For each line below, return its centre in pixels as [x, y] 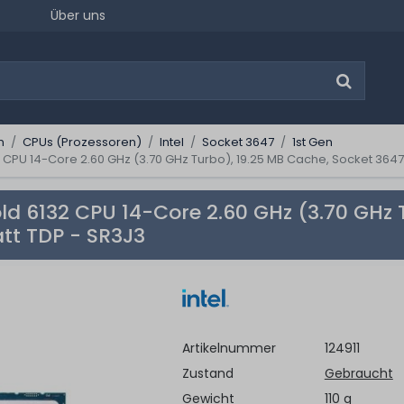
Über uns [78, 15]
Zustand [207, 373]
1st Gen [312, 142]
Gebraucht [358, 373]
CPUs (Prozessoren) [82, 142]
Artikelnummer [229, 348]
